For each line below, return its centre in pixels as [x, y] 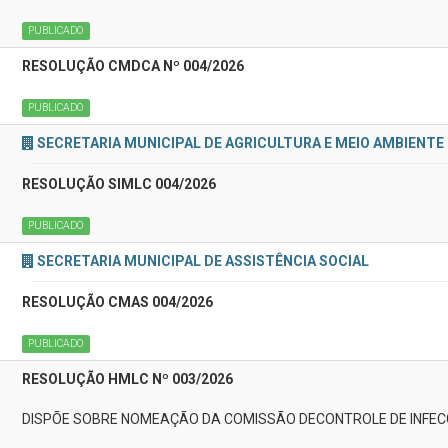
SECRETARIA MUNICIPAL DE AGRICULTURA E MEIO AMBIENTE [240, 143]
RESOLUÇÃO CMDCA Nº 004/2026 [133, 66]
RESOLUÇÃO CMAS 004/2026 [117, 302]
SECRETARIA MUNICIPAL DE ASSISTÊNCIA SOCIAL [203, 261]
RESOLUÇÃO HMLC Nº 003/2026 [127, 379]
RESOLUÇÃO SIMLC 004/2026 [119, 184]
